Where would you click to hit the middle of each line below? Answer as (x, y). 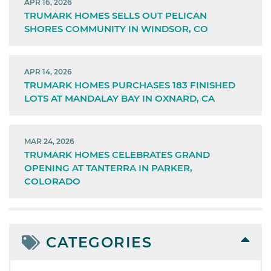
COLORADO (52, 181)
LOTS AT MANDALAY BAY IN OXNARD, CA (119, 98)
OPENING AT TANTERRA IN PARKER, (108, 168)
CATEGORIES (99, 243)
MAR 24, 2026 (49, 141)
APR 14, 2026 (48, 71)
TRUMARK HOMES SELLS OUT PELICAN (115, 15)
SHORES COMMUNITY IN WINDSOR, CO (116, 28)
